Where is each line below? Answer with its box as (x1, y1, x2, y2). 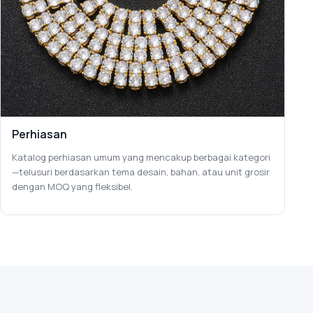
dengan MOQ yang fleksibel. (12, 180, 133, 193)
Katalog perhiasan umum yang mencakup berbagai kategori (12, 150, 270, 163)
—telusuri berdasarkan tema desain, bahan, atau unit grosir (12, 165, 270, 178)
